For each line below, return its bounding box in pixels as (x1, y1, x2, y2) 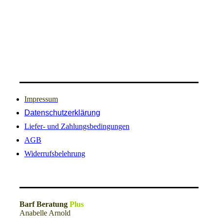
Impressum (24, 94, 58, 103)
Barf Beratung (19, 200, 70, 209)
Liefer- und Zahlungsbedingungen (24, 122, 129, 130)
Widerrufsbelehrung (24, 149, 85, 158)
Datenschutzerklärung (24, 108, 100, 117)
